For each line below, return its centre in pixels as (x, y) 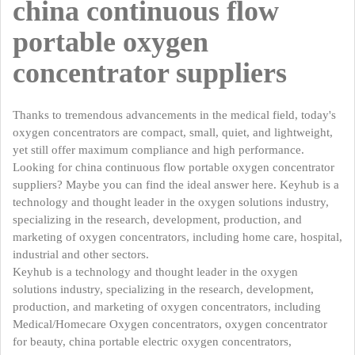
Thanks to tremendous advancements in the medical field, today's (174, 115)
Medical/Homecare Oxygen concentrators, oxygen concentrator (170, 324)
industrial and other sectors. (81, 254)
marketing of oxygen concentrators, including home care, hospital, (177, 237)
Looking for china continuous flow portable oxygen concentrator (174, 167)
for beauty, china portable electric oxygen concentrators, (152, 342)
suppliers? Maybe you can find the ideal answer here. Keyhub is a (176, 185)
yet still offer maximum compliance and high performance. (158, 150)
